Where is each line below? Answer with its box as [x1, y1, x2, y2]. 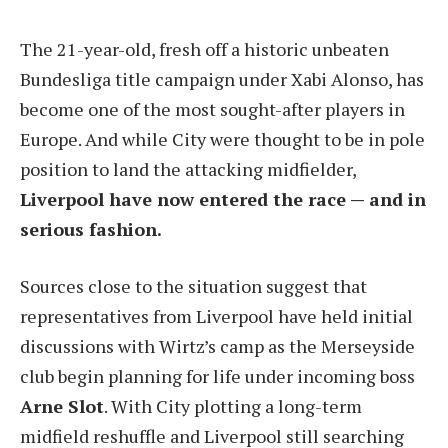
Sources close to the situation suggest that [20, 274, 367, 299]
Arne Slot [20, 394, 104, 419]
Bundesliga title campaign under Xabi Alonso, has [20, 66, 424, 91]
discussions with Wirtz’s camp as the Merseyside [20, 334, 415, 359]
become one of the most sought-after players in [20, 96, 405, 121]
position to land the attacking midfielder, [20, 156, 356, 181]
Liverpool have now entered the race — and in [20, 186, 426, 211]
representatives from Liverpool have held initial [20, 304, 413, 329]
